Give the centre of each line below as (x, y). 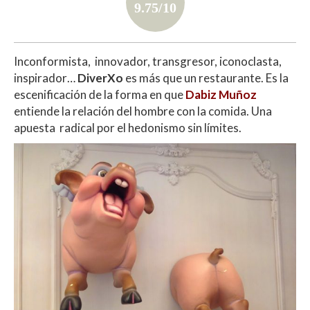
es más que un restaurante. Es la (206, 77)
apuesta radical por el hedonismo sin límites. (128, 127)
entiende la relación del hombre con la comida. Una (143, 111)
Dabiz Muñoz (221, 94)
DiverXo (100, 77)
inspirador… (46, 77)
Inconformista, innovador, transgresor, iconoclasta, (148, 61)
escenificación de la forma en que (100, 94)
